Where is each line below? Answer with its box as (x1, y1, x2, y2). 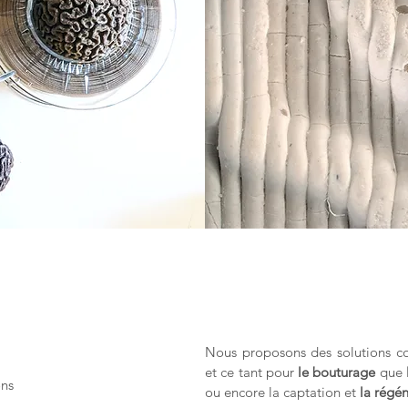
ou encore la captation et (205, 383, 360, 401)
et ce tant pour (205, 363, 299, 381)
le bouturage (298, 363, 376, 381)
